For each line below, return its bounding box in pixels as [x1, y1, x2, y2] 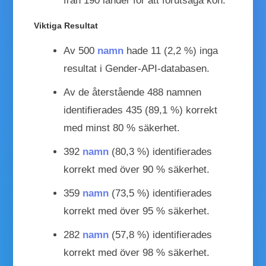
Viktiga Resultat [34, 20, 99, 30]
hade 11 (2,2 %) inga [123, 45, 218, 56]
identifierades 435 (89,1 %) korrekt [64, 104, 218, 116]
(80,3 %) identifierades [109, 145, 213, 157]
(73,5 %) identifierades [109, 187, 213, 199]
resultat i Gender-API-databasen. [64, 62, 210, 74]
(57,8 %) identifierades [109, 229, 213, 240]
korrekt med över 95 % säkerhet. [64, 205, 210, 217]
